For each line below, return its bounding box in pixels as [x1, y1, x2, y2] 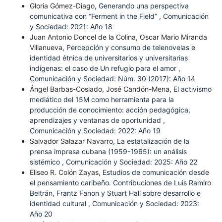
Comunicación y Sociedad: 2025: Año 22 [65, 157, 197, 166]
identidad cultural [29, 199, 88, 208]
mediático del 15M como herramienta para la [29, 95, 174, 104]
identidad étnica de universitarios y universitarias [29, 53, 188, 62]
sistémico [29, 157, 62, 166]
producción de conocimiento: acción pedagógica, [29, 105, 190, 114]
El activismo [173, 84, 212, 93]
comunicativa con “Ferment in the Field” [29, 11, 159, 20]
